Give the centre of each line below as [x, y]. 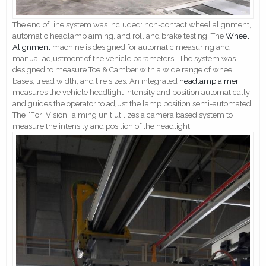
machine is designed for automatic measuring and [140, 47]
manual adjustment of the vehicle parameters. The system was [124, 59]
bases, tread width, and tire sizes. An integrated [96, 81]
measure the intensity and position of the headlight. [102, 126]
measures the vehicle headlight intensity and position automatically [131, 93]
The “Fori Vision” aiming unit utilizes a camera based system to [123, 115]
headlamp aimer [209, 81]
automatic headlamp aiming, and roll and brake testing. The [119, 36]
